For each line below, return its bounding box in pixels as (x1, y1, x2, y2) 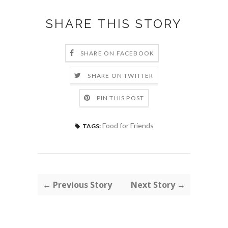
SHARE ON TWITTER (88, 72, 154, 80)
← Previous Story (43, 179, 112, 190)
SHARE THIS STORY (46, 16, 182, 31)
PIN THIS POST (96, 94, 145, 102)
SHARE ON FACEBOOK (80, 49, 155, 58)
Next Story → (131, 179, 185, 190)
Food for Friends (102, 121, 154, 130)
